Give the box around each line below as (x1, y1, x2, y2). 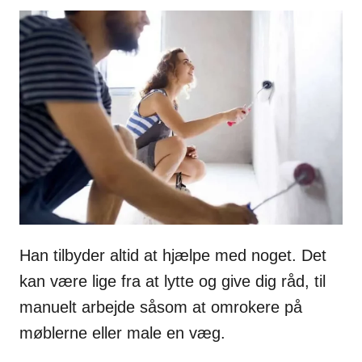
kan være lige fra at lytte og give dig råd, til (19, 272, 326, 291)
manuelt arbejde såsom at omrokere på (19, 298, 302, 317)
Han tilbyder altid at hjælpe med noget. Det (19, 246, 326, 265)
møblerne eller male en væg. (19, 324, 225, 343)
